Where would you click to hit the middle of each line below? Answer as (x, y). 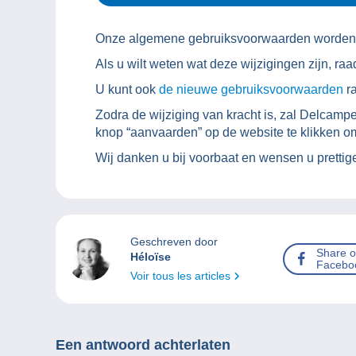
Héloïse (150, 257)
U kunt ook (127, 90)
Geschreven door (174, 242)
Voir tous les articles (182, 276)
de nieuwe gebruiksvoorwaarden (253, 90)
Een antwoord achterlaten (143, 345)
